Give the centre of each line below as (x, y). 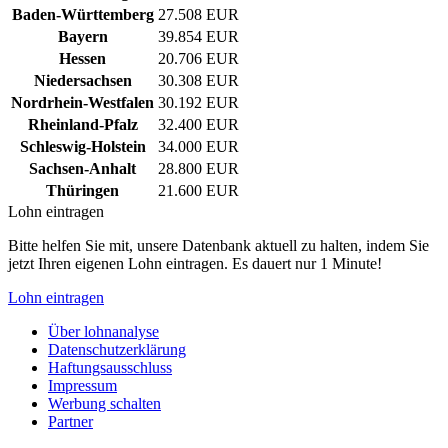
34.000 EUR (198, 147)
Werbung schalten (104, 404)
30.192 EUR (198, 103)
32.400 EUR (198, 125)
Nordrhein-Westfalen (82, 103)
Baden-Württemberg (82, 15)
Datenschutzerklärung (117, 350)
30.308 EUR (198, 81)
